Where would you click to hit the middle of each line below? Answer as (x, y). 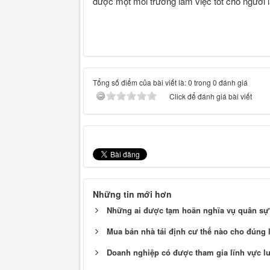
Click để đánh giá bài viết (211, 96)
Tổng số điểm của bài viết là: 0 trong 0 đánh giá (170, 82)
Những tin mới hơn (132, 194)
